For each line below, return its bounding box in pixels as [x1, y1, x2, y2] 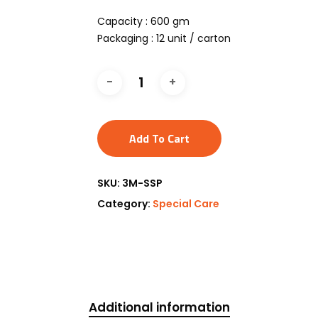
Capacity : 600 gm [97, 14, 190, 28]
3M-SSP [121, 176, 163, 190]
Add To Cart [128, 130, 190, 147]
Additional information [88, 299, 230, 316]
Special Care [152, 197, 219, 211]
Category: [97, 197, 153, 211]
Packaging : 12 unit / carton [97, 31, 231, 45]
